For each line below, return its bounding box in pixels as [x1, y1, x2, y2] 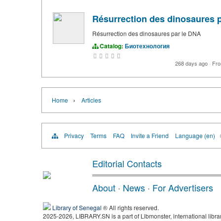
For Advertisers [152, 181, 213, 194]
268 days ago [175, 59, 209, 68]
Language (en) [175, 131, 215, 140]
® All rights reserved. [102, 203, 159, 212]
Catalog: [98, 41, 125, 51]
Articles [81, 96, 101, 105]
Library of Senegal [52, 203, 102, 212]
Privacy [64, 131, 84, 140]
